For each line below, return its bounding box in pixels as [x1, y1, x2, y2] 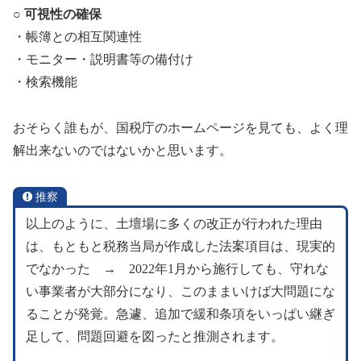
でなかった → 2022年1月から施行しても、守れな [25, 261, 329, 276]
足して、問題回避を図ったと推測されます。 [25, 329, 297, 343]
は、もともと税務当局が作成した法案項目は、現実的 [25, 239, 335, 253]
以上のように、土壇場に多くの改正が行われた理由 [25, 216, 322, 230]
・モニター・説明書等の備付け [13, 52, 193, 66]
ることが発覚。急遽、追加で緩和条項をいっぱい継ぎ [25, 306, 335, 321]
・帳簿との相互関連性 [13, 29, 142, 44]
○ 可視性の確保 [13, 6, 102, 21]
